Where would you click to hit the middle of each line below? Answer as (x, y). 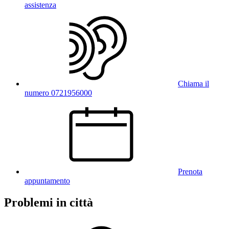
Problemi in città (49, 202)
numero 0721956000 (58, 93)
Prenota (190, 171)
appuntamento (47, 180)
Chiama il (193, 83)
